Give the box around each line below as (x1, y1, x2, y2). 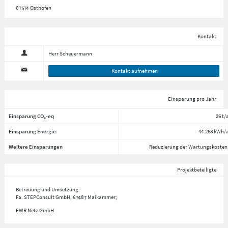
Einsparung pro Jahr (167, 95, 216, 102)
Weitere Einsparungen (8, 142, 63, 150)
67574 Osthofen (15, 4, 51, 12)
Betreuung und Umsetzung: (15, 185, 80, 193)
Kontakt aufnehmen (111, 67, 158, 75)
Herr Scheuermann (48, 49, 92, 57)
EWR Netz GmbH (15, 206, 54, 214)
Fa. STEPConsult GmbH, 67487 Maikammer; (15, 193, 117, 201)
